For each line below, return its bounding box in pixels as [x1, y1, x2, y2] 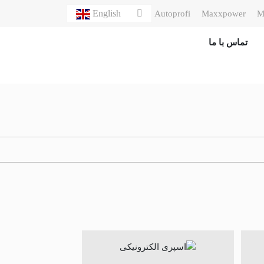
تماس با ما [208, 38, 247, 47]
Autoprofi [154, 9, 190, 18]
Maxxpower [201, 9, 246, 18]
